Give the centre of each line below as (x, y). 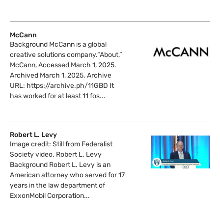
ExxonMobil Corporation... (50, 196)
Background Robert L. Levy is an (60, 165)
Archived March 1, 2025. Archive (61, 76)
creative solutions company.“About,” (66, 55)
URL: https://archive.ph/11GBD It (62, 86)
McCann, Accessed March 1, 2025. (63, 65)
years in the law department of (57, 186)
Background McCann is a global (58, 45)
